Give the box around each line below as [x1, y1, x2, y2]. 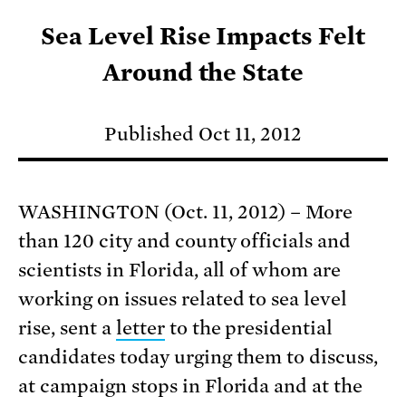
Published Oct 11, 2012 [104, 123, 302, 146]
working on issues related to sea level [18, 288, 348, 311]
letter [115, 317, 165, 340]
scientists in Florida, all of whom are [18, 259, 342, 282]
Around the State [101, 59, 304, 87]
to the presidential [164, 317, 333, 340]
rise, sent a [18, 317, 116, 340]
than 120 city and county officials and [18, 230, 352, 253]
